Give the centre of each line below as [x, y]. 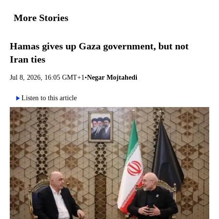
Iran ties [28, 59]
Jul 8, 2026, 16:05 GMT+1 [47, 77]
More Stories [41, 18]
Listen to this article [49, 98]
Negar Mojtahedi [112, 77]
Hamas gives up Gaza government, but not [99, 46]
